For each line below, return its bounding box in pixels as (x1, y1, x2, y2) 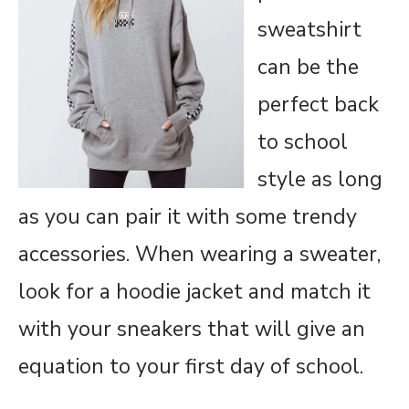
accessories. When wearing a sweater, (18, 239, 381, 268)
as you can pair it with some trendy (18, 202, 357, 231)
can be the (257, 52, 359, 81)
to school (257, 127, 348, 156)
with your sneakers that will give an (18, 314, 365, 343)
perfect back (257, 89, 379, 119)
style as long (257, 164, 383, 194)
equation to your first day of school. (18, 351, 363, 381)
